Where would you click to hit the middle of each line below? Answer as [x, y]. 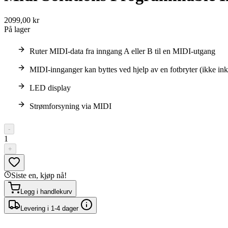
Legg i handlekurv [46, 192]
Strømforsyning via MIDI [70, 106]
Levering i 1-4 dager [50, 209]
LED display [50, 88]
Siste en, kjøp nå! [39, 176]
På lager [17, 30]
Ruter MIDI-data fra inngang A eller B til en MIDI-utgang [122, 51]
